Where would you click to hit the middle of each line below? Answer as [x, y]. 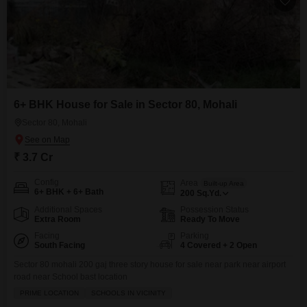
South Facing [60, 245]
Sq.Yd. [209, 193]
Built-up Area [224, 183]
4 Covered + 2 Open [219, 245]
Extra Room [58, 219]
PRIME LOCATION [49, 293]
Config [47, 182]
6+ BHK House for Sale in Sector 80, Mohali [125, 105]
